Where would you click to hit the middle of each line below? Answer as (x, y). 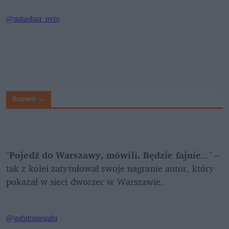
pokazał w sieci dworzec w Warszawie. (86, 182)
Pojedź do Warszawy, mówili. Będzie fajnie (105, 155)
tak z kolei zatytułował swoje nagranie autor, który (110, 168)
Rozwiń (24, 99)
